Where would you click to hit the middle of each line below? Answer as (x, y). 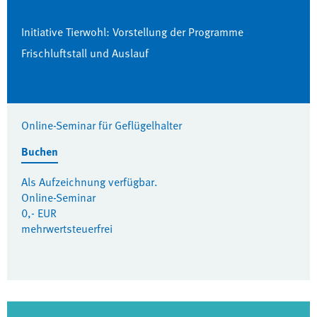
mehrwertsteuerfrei (67, 229)
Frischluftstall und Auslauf (85, 53)
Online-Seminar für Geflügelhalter (102, 125)
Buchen (40, 151)
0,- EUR (39, 213)
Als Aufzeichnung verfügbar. (90, 182)
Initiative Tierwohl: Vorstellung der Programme (132, 32)
